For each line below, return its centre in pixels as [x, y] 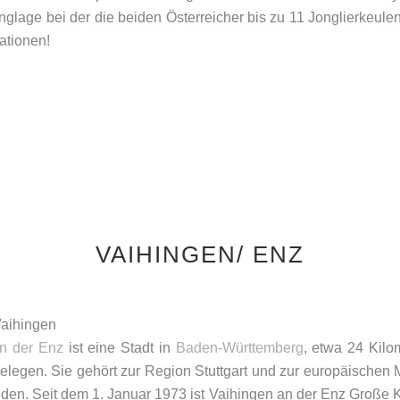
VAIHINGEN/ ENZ [200, 254]
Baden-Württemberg [239, 348]
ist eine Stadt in [119, 348]
